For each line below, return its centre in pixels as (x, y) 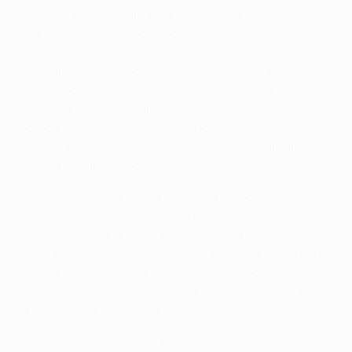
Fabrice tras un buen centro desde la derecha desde (167, 33)
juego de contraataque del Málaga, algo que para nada (173, 89)
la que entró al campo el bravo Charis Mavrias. (149, 309)
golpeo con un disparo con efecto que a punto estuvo (170, 234)
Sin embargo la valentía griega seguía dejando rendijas (174, 341)
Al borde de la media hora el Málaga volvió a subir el (163, 196)
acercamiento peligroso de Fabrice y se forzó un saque (173, 127)
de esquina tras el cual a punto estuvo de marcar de (165, 146)
